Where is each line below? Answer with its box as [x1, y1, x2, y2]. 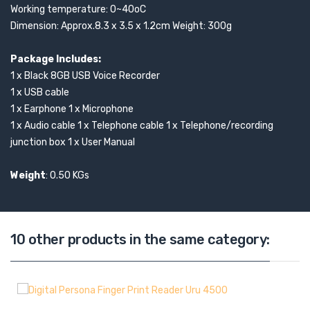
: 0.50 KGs [46, 170, 89, 181]
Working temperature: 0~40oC [10, 3, 146, 15]
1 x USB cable [10, 86, 69, 98]
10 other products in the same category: [10, 231, 270, 248]
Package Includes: [10, 53, 101, 65]
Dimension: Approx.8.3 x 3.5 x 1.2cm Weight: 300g [10, 20, 232, 32]
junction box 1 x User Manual [10, 136, 135, 148]
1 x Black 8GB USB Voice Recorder [10, 70, 160, 82]
